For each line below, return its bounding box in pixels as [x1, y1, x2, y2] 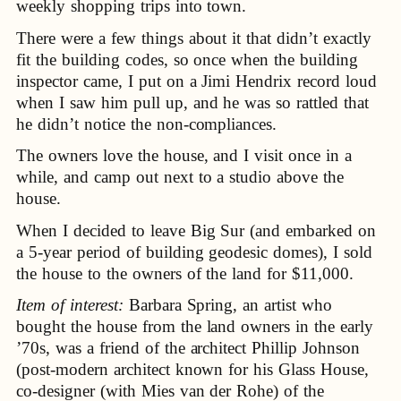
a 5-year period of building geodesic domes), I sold [16, 242, 373, 261]
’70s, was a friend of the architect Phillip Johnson [16, 337, 361, 357]
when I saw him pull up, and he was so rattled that [16, 92, 370, 112]
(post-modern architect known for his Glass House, [16, 359, 370, 379]
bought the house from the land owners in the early [16, 316, 374, 336]
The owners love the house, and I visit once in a [16, 146, 353, 166]
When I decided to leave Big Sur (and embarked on [16, 220, 377, 240]
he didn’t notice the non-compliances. [16, 114, 277, 133]
